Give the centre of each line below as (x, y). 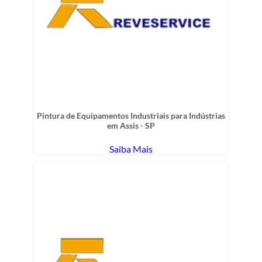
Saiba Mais (131, 149)
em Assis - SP (131, 125)
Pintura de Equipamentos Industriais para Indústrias (131, 115)
